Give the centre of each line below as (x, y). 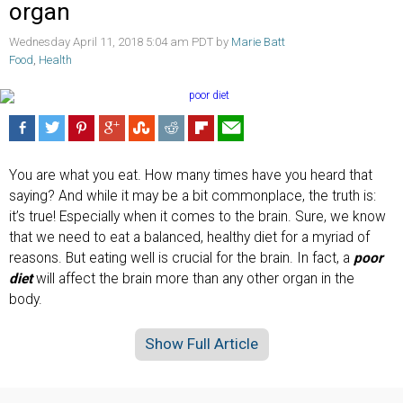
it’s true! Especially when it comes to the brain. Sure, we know (197, 216)
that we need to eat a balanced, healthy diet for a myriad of (189, 237)
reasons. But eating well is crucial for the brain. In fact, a (181, 258)
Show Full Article (201, 344)
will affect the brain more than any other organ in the (193, 278)
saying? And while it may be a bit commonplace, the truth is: (193, 196)
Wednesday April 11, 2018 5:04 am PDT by (120, 42)
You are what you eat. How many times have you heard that (191, 175)
